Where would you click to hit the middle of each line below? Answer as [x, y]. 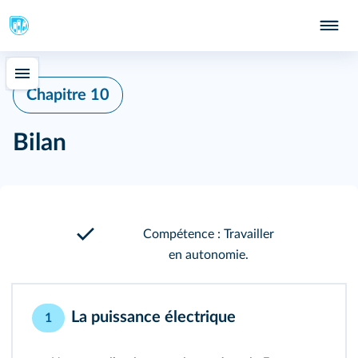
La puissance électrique [153, 318]
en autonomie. [209, 255]
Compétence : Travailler [209, 234]
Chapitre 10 [68, 95]
